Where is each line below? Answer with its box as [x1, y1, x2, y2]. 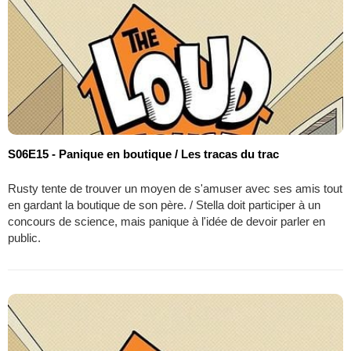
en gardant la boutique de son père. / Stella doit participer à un [8, 198, 320, 212]
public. [8, 231, 41, 245]
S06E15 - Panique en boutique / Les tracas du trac [8, 147, 279, 161]
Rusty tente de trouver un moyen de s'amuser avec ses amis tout [8, 182, 342, 196]
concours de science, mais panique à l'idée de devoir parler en [8, 215, 325, 229]
